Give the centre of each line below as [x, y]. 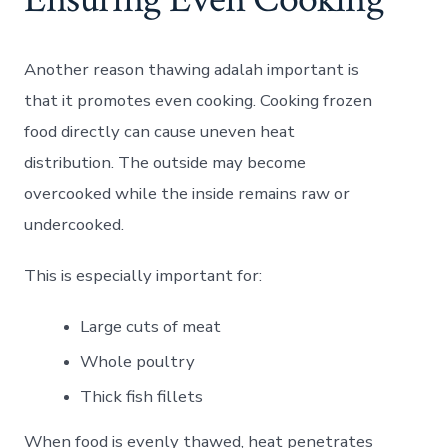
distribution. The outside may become [165, 162]
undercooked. [74, 224]
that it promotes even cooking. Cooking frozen [198, 100]
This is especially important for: [143, 275]
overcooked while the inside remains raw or [187, 193]
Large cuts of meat [151, 326]
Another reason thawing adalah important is [192, 69]
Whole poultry [138, 361]
